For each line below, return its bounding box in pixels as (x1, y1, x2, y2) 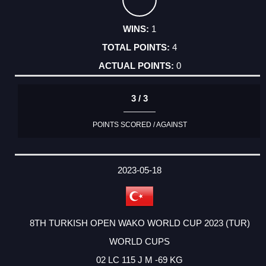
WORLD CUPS (109, 236, 170, 246)
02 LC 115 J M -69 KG (96, 254, 183, 265)
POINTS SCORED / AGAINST (92, 121, 187, 129)
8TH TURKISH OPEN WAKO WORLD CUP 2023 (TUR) (29, 217, 250, 228)
